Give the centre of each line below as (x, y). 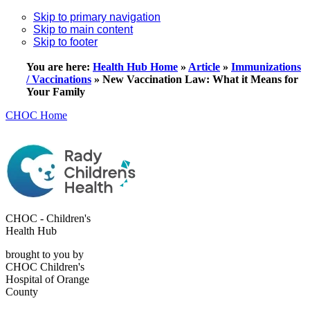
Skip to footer (65, 42)
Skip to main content (83, 29)
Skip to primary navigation (97, 17)
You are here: (60, 67)
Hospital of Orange (47, 279)
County (22, 292)
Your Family (56, 92)
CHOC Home (36, 115)
